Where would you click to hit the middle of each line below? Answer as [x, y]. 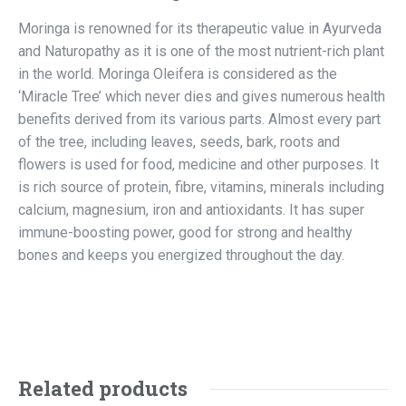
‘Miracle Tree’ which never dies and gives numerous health [202, 97]
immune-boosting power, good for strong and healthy [185, 233]
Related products [103, 389]
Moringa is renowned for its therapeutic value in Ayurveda [200, 29]
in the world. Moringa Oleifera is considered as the [178, 74]
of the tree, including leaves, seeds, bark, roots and [179, 142]
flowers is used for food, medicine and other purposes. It [198, 165]
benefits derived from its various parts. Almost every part [199, 120]
